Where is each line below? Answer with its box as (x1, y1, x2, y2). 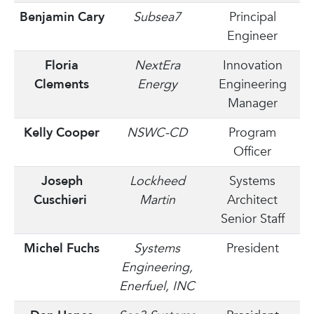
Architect (227, 191, 278, 209)
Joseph (41, 172, 83, 190)
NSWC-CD (127, 124, 187, 142)
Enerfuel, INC (119, 278, 195, 295)
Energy (137, 76, 177, 93)
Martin (139, 191, 175, 209)
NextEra (134, 57, 180, 74)
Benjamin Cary (19, 8, 104, 26)
